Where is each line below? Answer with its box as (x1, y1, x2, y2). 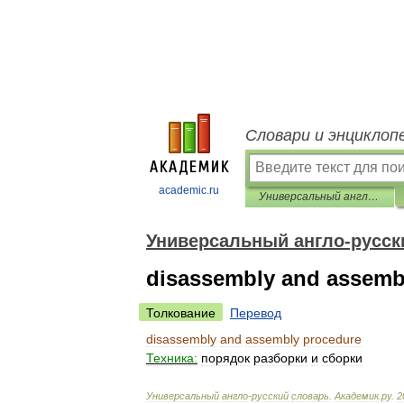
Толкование (146, 306, 216, 320)
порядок (201, 351, 250, 365)
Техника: (146, 351, 197, 365)
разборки (253, 351, 308, 365)
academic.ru (159, 184, 219, 197)
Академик (335, 390, 379, 401)
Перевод (230, 306, 281, 320)
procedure (303, 332, 362, 346)
